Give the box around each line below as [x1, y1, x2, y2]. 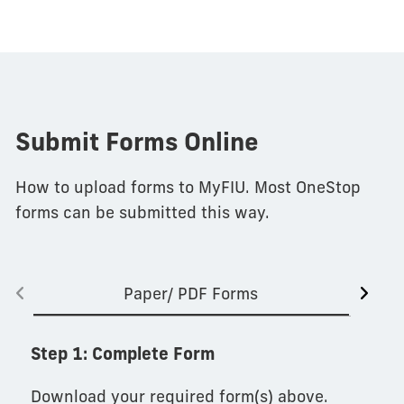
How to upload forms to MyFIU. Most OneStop [14, 177, 361, 198]
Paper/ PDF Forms [124, 282, 259, 304]
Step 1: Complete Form [30, 343, 215, 365]
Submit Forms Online [14, 126, 259, 158]
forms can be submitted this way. [14, 202, 270, 224]
